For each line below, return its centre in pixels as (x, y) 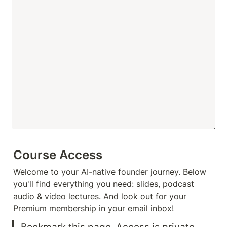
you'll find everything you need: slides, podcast (104, 184)
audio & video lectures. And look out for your (100, 196)
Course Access (58, 155)
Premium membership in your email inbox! (93, 208)
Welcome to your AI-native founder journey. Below (110, 172)
